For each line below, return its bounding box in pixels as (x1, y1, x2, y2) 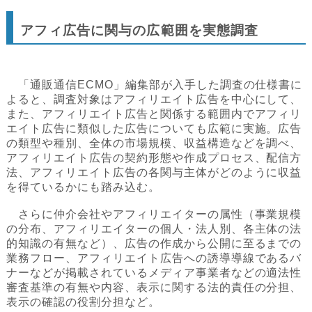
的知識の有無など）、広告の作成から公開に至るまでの (6, 237, 302, 250)
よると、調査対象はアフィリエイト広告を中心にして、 (6, 93, 302, 106)
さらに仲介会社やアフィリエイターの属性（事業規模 (6, 208, 302, 221)
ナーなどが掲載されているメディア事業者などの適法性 (6, 267, 302, 279)
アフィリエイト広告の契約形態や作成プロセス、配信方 (6, 152, 302, 164)
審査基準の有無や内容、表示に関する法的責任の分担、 (6, 281, 302, 294)
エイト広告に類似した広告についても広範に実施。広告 (6, 123, 302, 135)
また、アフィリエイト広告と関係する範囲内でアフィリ (6, 108, 302, 120)
